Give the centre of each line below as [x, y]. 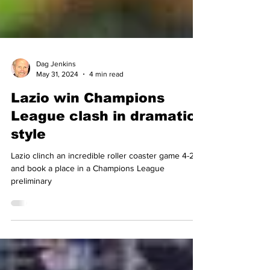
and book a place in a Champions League [88, 233]
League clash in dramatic [103, 181]
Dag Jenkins [56, 129]
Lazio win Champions [88, 163]
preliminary [31, 246]
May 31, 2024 [57, 139]
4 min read [106, 139]
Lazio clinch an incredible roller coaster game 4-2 [102, 221]
